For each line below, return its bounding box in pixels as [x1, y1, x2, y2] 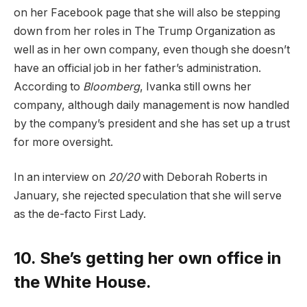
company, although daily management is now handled [14, 98, 289, 112]
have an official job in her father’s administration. [14, 61, 261, 75]
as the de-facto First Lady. [14, 208, 149, 221]
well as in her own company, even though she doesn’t [14, 42, 290, 56]
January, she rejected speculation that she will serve [14, 189, 282, 203]
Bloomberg [83, 79, 140, 93]
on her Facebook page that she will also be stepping [14, 5, 280, 19]
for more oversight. [14, 135, 113, 149]
